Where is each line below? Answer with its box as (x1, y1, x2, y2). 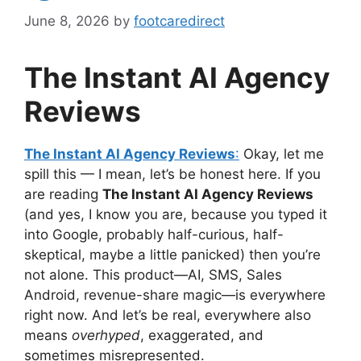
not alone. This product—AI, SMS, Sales (24, 266, 282, 283)
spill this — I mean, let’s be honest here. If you (24, 165, 321, 182)
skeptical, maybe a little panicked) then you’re (24, 246, 321, 263)
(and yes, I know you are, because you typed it (24, 205, 327, 222)
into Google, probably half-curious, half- (24, 226, 284, 243)
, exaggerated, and (140, 326, 263, 343)
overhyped (72, 326, 140, 343)
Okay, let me (239, 145, 324, 162)
